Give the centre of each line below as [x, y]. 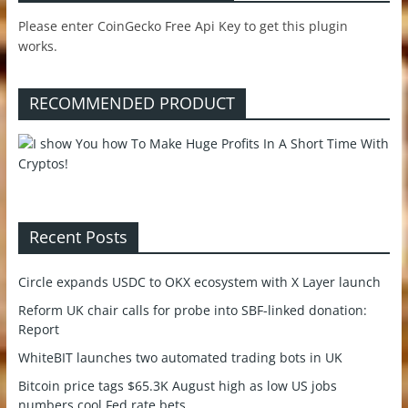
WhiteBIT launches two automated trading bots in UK [180, 358]
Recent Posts [78, 237]
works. [37, 46]
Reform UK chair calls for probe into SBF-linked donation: [192, 311]
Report [38, 330]
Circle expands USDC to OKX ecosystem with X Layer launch [199, 282]
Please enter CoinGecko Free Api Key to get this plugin [183, 26]
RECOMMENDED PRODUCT [132, 103]
